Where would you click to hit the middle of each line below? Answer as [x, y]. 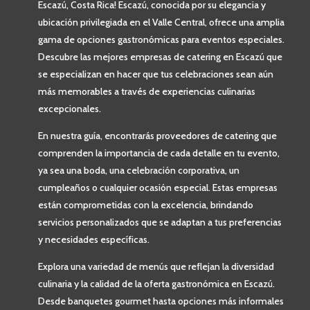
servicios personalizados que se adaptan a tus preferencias [160, 222]
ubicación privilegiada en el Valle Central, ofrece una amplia [161, 22]
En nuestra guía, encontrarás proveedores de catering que [157, 135]
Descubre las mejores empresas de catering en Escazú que [160, 56]
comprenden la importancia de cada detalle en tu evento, [159, 153]
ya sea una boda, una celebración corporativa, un [139, 170]
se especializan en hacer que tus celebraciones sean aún [156, 74]
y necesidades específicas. [94, 239]
